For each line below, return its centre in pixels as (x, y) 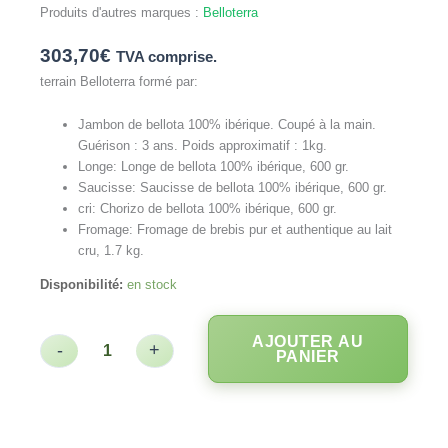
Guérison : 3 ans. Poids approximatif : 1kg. (203, 146)
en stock (152, 285)
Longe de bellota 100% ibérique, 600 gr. (235, 167)
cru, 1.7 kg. (111, 251)
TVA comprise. (166, 57)
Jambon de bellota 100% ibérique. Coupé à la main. (227, 125)
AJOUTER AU (308, 342)
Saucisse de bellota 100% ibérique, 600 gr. (264, 188)
